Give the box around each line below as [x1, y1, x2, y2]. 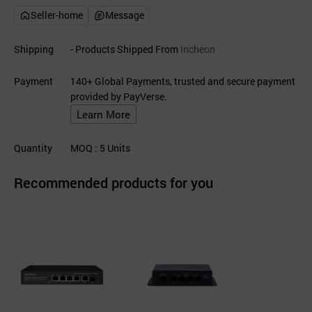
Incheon [178, 42, 215, 56]
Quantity [14, 141, 52, 155]
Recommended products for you [14, 173, 213, 192]
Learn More [77, 107, 130, 121]
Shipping [14, 42, 54, 56]
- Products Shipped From [70, 42, 178, 56]
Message [105, 8, 144, 22]
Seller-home [31, 8, 83, 22]
